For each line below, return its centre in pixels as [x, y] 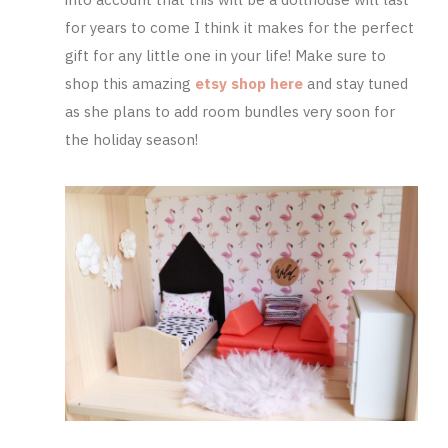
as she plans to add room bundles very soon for [230, 111]
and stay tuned [356, 83]
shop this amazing [130, 83]
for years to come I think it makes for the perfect [240, 27]
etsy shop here [249, 83]
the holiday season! [134, 139]
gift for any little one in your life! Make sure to [226, 55]
